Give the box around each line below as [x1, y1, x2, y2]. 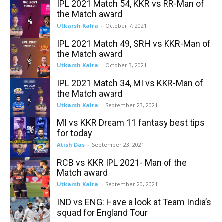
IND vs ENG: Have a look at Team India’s [57, 197, 211, 207]
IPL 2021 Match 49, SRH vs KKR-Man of [57, 38, 211, 49]
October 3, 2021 [105, 61, 147, 69]
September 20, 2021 [105, 180, 158, 188]
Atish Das [57, 141, 85, 148]
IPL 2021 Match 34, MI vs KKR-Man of [57, 78, 203, 88]
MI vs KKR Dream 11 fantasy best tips [57, 117, 205, 128]
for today [57, 128, 92, 138]
